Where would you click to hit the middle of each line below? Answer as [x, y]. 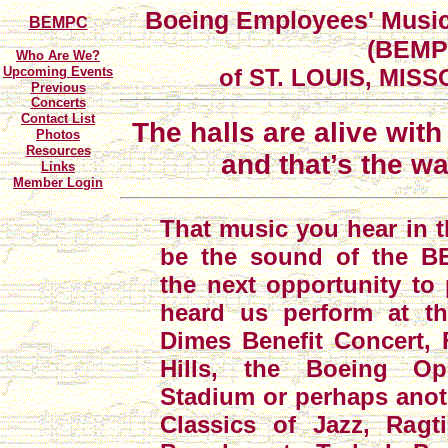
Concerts [58, 102]
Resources [58, 150]
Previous [58, 87]
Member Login [58, 182]
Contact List [58, 118]
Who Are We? [58, 55]
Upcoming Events [58, 71]
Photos [58, 134]
